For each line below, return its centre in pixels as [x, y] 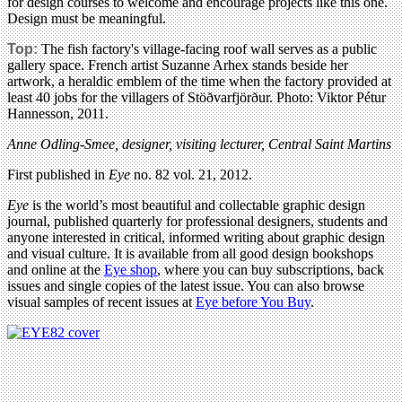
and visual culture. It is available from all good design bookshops [190, 253]
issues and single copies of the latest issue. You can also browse [186, 285]
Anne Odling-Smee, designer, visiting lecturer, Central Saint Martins [199, 144]
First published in [58, 174]
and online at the [56, 269]
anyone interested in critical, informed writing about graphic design [196, 237]
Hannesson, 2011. [58, 113]
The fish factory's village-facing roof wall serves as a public [209, 48]
